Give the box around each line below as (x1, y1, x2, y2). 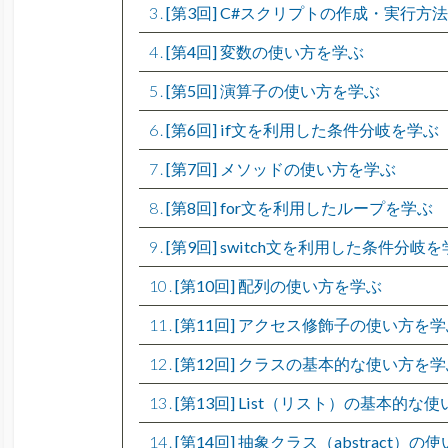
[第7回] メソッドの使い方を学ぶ (162, 158, 396, 178)
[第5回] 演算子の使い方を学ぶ (162, 80, 380, 100)
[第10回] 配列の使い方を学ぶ (171, 275, 382, 295)
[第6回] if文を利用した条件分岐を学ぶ (162, 119, 439, 139)
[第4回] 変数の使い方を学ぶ (162, 41, 364, 61)
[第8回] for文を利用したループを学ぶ (162, 197, 433, 217)
